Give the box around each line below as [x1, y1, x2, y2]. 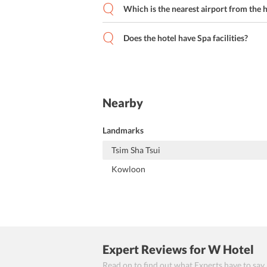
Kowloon [111, 164, 145, 174]
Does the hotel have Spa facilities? [123, 33, 248, 43]
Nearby [103, 95, 143, 110]
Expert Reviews [103, 242, 187, 256]
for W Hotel [187, 242, 254, 256]
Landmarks [103, 125, 144, 135]
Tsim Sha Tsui [111, 145, 160, 155]
